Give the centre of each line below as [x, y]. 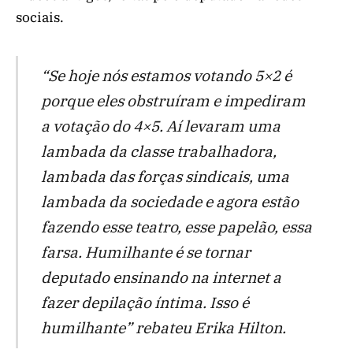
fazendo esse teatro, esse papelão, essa [176, 227]
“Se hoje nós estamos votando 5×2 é [166, 76]
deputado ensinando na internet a [161, 277]
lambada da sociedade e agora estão [169, 202]
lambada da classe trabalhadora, [158, 151]
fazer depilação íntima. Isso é [145, 303]
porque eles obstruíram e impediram [173, 101]
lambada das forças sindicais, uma [165, 176]
